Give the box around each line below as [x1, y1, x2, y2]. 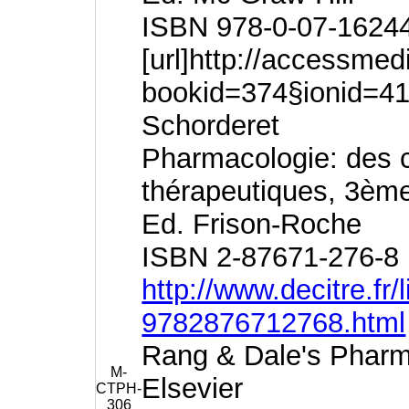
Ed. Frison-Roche [142, 208, 362, 240]
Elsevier [142, 372, 244, 404]
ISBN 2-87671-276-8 [142, 241, 400, 273]
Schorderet [142, 110, 280, 142]
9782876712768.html [142, 307, 406, 339]
